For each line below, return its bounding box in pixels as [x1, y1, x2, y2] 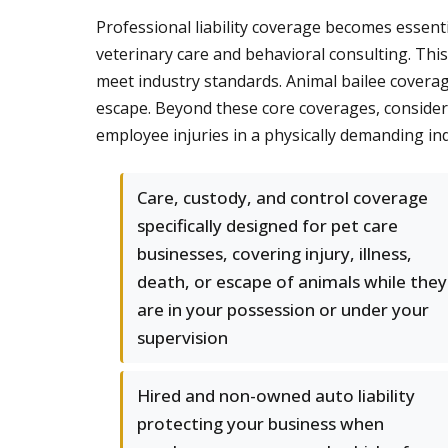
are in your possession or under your [137, 298, 429, 321]
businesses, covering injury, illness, [137, 242, 412, 265]
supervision [137, 326, 228, 349]
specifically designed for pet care [137, 214, 398, 237]
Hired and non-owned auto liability [137, 384, 415, 407]
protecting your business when [137, 412, 384, 435]
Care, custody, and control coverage [137, 186, 428, 209]
